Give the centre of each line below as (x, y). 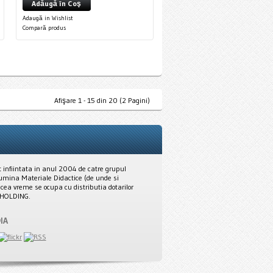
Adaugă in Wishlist (48, 18)
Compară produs (44, 28)
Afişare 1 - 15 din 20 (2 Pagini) (102, 100)
